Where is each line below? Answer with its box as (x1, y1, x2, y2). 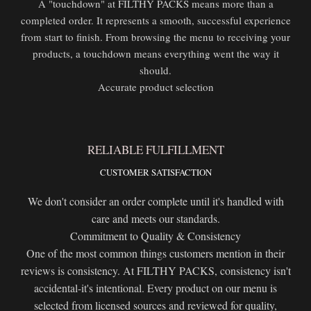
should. (140, 62, 171, 77)
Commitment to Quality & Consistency (70, 228, 241, 243)
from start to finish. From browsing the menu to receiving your (21, 29, 290, 44)
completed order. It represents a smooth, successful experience (20, 12, 291, 27)
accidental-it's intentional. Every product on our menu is (34, 280, 277, 295)
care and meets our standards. (91, 210, 220, 226)
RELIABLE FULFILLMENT (87, 141, 224, 158)
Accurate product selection (97, 79, 214, 94)
